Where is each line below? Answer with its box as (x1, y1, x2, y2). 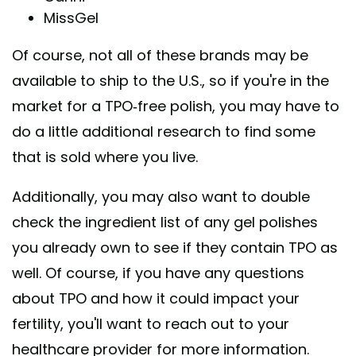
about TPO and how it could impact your (12, 288, 300, 309)
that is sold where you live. (12, 147, 198, 168)
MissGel (44, 8, 99, 29)
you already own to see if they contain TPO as (12, 238, 338, 258)
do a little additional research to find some (12, 122, 315, 142)
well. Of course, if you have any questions (12, 263, 304, 284)
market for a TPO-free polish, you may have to (12, 96, 339, 117)
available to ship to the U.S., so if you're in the (12, 71, 329, 91)
